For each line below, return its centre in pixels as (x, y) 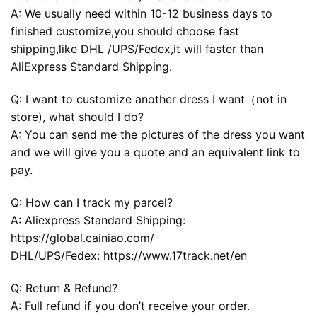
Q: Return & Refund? (64, 288)
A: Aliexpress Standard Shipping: (98, 220)
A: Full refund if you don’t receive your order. (130, 305)
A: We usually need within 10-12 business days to (142, 14)
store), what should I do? (77, 116)
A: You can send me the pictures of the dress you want (158, 134)
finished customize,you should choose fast (125, 31)
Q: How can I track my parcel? (92, 202)
